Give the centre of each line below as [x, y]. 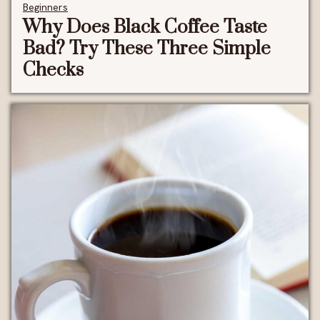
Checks [53, 70]
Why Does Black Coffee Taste [145, 27]
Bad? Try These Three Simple [147, 49]
